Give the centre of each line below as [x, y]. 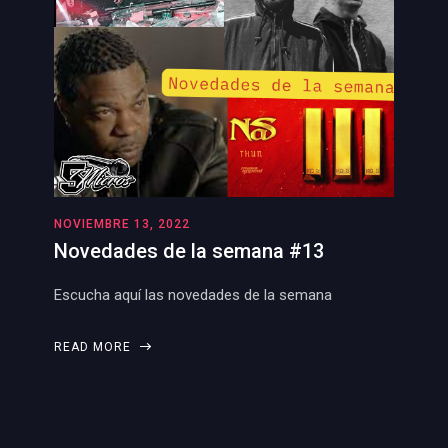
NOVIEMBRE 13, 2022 [122, 224]
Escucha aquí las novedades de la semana [193, 295]
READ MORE [94, 347]
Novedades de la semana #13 [189, 251]
